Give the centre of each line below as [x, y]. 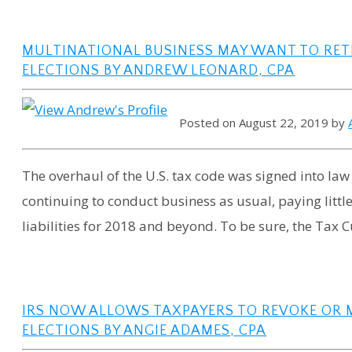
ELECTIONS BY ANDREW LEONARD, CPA [159, 71]
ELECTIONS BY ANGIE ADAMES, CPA [145, 330]
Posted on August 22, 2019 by [264, 122]
